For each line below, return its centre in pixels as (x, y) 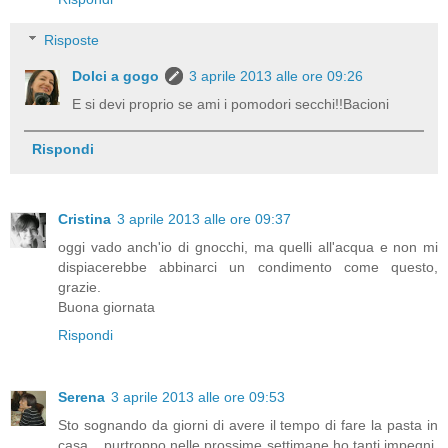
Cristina (84, 219)
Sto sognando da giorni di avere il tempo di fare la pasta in (248, 425)
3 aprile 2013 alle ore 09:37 (204, 219)
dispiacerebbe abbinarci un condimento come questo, (248, 267)
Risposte (72, 40)
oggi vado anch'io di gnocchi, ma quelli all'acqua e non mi (248, 247)
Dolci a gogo (116, 76)
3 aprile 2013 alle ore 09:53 (198, 397)
